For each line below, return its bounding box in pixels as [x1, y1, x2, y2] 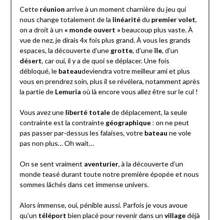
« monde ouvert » [64, 26, 120, 34]
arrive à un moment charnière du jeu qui [64, 5, 186, 14]
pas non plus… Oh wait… [19, 139, 94, 148]
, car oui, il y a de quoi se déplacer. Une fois [41, 56, 169, 65]
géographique [105, 118, 151, 127]
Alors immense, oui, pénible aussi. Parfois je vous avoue [19, 201, 188, 210]
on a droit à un [19, 26, 64, 34]
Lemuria [55, 87, 82, 96]
